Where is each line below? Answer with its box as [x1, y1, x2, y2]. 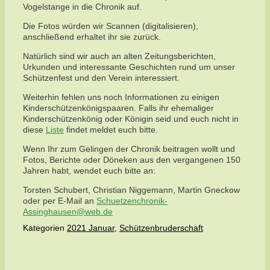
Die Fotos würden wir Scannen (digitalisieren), [23, 21, 198, 31]
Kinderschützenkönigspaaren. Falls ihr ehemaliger [23, 103, 214, 113]
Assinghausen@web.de [23, 207, 113, 217]
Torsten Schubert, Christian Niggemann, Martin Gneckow [23, 185, 240, 195]
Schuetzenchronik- [96, 196, 168, 206]
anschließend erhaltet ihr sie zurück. [23, 32, 161, 42]
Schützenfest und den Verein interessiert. [23, 73, 180, 83]
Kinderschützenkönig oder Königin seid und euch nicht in [23, 114, 239, 124]
